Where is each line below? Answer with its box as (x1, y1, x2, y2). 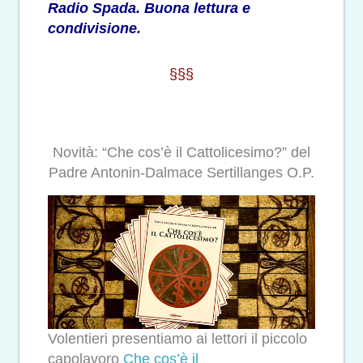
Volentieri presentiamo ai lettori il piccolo (48, 331, 307, 348)
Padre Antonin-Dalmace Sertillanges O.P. (49, 164, 314, 181)
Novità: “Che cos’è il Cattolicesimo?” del (53, 143, 310, 160)
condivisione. (48, 19, 141, 36)
